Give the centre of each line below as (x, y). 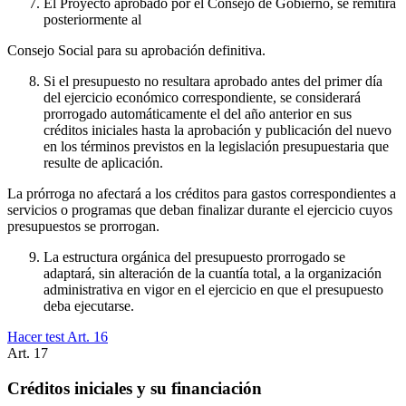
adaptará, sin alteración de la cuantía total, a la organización (213, 273)
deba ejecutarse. (89, 305)
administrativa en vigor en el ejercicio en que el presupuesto (213, 289)
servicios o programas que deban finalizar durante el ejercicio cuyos (200, 209)
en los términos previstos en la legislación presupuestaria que (216, 146)
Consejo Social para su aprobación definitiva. (136, 50)
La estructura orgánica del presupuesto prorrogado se (194, 256)
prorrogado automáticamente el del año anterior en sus (198, 113)
